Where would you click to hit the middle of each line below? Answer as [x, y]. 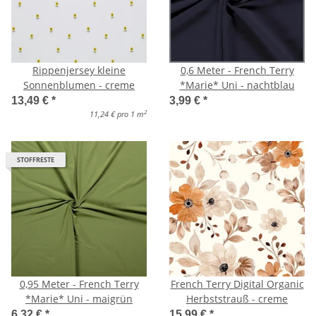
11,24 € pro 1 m [117, 114]
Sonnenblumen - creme [79, 85]
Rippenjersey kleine [79, 70]
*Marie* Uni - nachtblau [237, 85]
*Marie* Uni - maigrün [79, 298]
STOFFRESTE [36, 159]
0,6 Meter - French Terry [237, 70]
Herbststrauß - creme [237, 298]
